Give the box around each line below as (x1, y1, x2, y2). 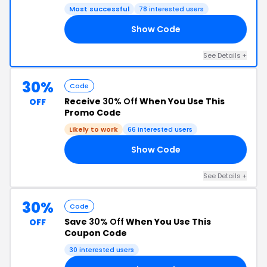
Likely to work (69, 125, 118, 134)
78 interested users (139, 4, 204, 14)
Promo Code (64, 107, 121, 119)
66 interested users (128, 125, 193, 134)
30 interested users (69, 245, 134, 254)
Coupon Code (64, 227, 127, 239)
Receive (64, 95, 103, 107)
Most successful (69, 4, 129, 14)
